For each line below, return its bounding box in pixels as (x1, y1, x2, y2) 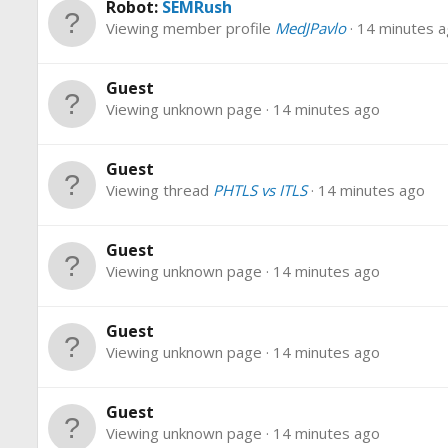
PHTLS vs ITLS (213, 180, 307, 201)
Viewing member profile (106, 18, 275, 39)
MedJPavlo (275, 18, 346, 39)
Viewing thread (106, 180, 213, 201)
